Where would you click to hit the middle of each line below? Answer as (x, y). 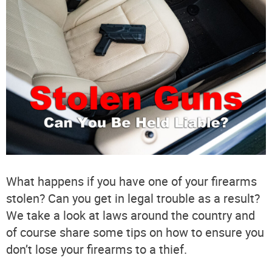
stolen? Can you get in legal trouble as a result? (133, 199)
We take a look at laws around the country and (131, 216)
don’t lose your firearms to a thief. (97, 250)
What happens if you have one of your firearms (131, 182)
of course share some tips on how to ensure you (135, 233)
